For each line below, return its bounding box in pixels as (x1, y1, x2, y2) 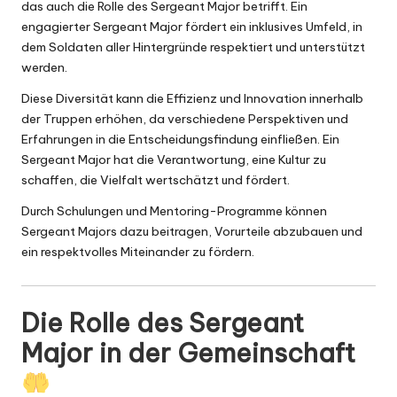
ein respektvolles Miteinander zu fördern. (21, 244, 254, 261)
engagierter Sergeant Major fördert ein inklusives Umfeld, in (21, 19, 362, 35)
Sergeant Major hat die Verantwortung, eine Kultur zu (21, 152, 326, 168)
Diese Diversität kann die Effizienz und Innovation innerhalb (21, 90, 363, 107)
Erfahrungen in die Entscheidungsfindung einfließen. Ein (21, 131, 339, 148)
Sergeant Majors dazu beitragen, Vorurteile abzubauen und (21, 223, 362, 240)
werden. (21, 59, 67, 76)
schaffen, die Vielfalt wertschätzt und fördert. (21, 172, 290, 189)
